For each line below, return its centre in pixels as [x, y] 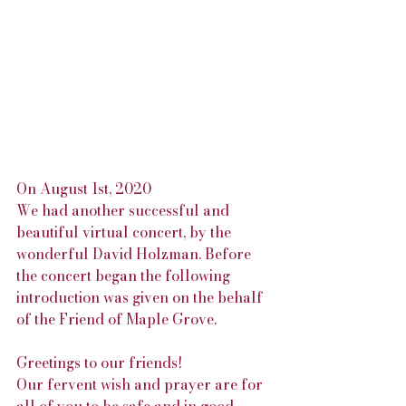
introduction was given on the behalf [141, 297]
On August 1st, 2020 [86, 188]
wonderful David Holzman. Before [135, 254]
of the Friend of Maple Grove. [116, 319]
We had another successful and [125, 210]
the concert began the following [125, 275]
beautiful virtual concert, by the [126, 232]
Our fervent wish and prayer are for [141, 384]
